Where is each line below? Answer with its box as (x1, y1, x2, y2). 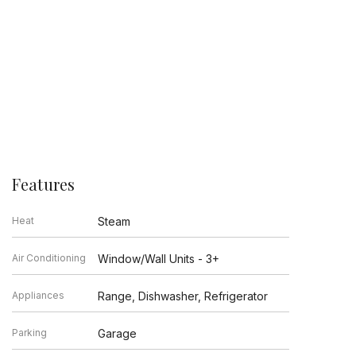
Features (11, 172, 75, 195)
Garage (98, 326, 137, 340)
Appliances (11, 288, 64, 301)
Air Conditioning (11, 251, 86, 264)
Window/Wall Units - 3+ (98, 251, 220, 265)
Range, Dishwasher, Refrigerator (98, 288, 269, 303)
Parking (11, 326, 47, 339)
